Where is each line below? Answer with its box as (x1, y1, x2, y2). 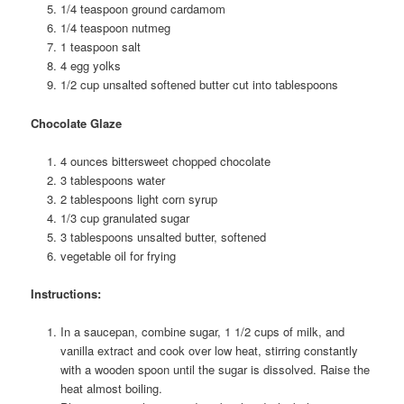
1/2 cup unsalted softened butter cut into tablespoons (60, 76, 338, 94)
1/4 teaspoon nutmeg (60, 19, 170, 37)
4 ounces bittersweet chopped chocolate (60, 151, 271, 170)
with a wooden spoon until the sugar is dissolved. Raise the (60, 360, 370, 378)
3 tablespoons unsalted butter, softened (60, 227, 266, 245)
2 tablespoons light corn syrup (60, 189, 217, 207)
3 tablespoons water (60, 170, 165, 188)
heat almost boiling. (60, 379, 162, 397)
